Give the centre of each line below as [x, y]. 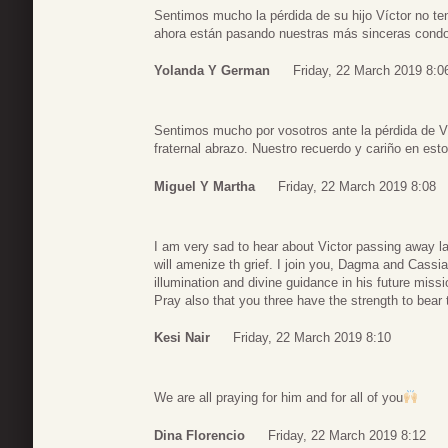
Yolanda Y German [212, 71]
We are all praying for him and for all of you [278, 398]
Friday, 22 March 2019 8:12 [347, 435]
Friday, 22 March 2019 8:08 [357, 186]
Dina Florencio [199, 435]
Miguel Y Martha [204, 186]
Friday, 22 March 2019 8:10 [312, 338]
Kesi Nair [182, 338]
